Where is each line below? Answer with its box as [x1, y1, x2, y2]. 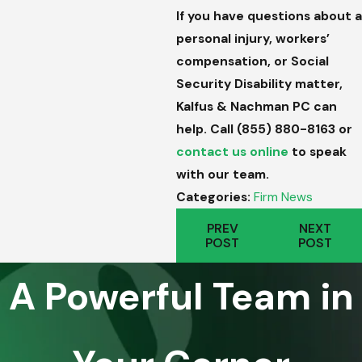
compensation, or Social [175, 53, 329, 70]
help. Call [175, 121, 237, 138]
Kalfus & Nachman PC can [175, 99, 337, 116]
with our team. [175, 166, 269, 183]
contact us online [175, 144, 288, 161]
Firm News [253, 189, 313, 206]
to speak [288, 144, 347, 161]
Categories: [175, 189, 254, 206]
